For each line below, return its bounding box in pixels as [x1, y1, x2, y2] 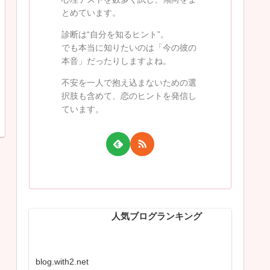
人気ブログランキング [111, 212, 202, 222]
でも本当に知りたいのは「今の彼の [61, 42, 196, 52]
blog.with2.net [36, 257, 89, 267]
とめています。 [61, 7, 121, 17]
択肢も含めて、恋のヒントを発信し [61, 90, 196, 101]
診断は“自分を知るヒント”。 [61, 29, 169, 39]
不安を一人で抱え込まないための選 [61, 77, 196, 87]
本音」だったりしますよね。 [61, 55, 171, 66]
